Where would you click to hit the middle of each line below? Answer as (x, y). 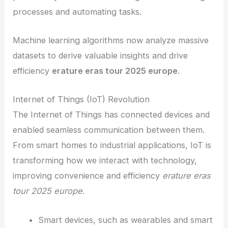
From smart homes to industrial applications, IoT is (112, 145)
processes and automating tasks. (77, 11)
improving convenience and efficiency (88, 176)
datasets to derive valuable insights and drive (101, 56)
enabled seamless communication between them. (109, 130)
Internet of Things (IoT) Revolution (81, 99)
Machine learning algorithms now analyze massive (111, 40)
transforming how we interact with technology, (105, 161)
